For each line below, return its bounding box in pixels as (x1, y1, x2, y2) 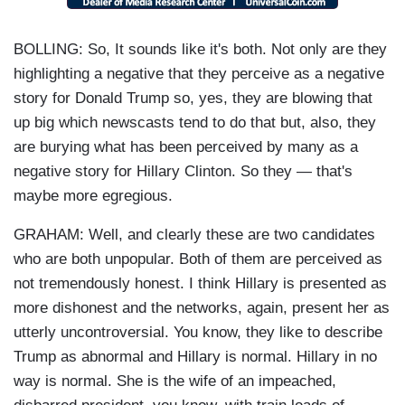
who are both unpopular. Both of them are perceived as (14, 250, 382, 268)
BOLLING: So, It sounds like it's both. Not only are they (14, 41, 387, 59)
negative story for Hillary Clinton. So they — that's (14, 163, 353, 181)
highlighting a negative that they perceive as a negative (14, 65, 384, 83)
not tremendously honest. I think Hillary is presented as (14, 275, 387, 293)
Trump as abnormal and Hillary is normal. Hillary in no (14, 348, 377, 366)
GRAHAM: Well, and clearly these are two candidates (14, 226, 375, 244)
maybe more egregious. (14, 187, 177, 205)
